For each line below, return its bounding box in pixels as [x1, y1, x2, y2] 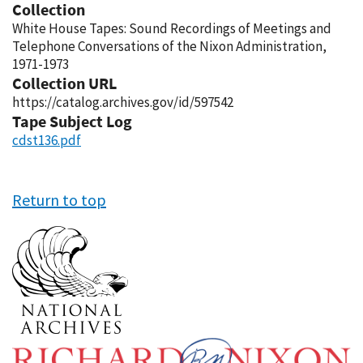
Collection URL [12, 73, 117, 93]
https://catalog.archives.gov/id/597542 [12, 93, 233, 111]
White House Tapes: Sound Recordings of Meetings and [12, 19, 331, 37]
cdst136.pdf [12, 131, 81, 149]
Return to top [12, 190, 106, 210]
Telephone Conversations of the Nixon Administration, [12, 37, 327, 55]
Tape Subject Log [12, 111, 132, 131]
